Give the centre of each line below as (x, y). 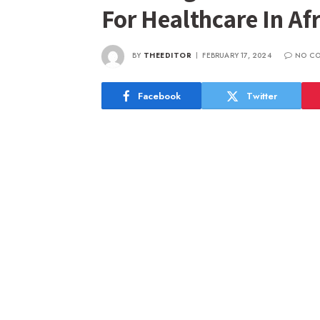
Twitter (261, 96)
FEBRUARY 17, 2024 (237, 56)
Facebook (159, 96)
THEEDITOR (167, 56)
